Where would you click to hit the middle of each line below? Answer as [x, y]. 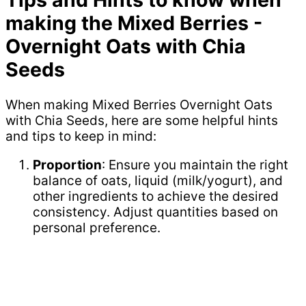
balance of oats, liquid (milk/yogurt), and [158, 181]
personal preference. [97, 228]
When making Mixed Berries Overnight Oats [139, 105]
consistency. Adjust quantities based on [155, 212]
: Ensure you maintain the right [195, 165]
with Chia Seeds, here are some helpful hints [142, 121]
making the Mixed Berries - [134, 23]
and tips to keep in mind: [81, 137]
